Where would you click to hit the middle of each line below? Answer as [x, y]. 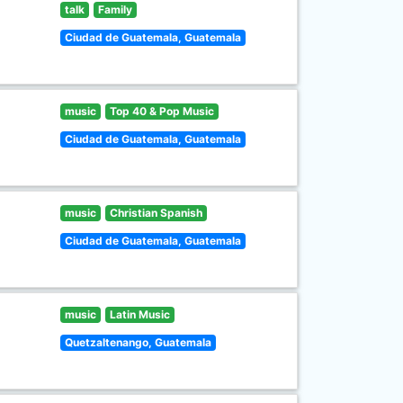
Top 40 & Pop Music [161, 111]
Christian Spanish [156, 213]
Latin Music [139, 314]
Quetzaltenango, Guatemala [139, 342]
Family [115, 9]
